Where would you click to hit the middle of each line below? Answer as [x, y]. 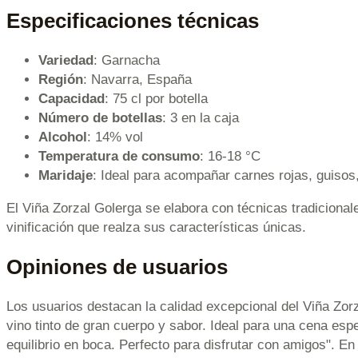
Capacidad [72, 98]
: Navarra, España [137, 79]
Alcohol [63, 137]
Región [61, 79]
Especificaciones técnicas [133, 20]
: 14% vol [115, 137]
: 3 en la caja [201, 117]
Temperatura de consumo [119, 156]
